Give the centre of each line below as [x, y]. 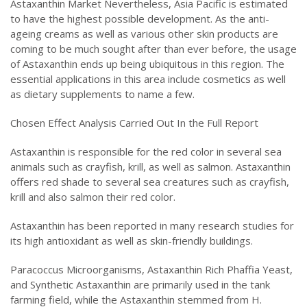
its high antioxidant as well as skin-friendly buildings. [132, 240]
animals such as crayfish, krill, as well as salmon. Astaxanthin [150, 166]
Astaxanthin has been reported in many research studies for [152, 225]
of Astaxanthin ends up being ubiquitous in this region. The [147, 63]
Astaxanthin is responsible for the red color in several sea [146, 151]
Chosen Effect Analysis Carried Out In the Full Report [134, 122]
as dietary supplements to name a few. [102, 94]
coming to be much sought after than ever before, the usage [153, 48]
